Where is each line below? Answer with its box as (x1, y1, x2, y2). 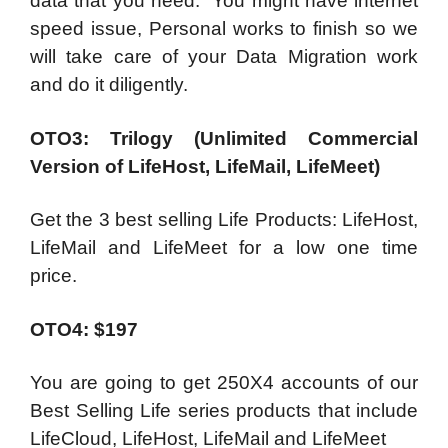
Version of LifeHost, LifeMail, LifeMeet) (30, 155, 380, 177)
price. (30, 265, 77, 287)
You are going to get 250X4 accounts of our (30, 372, 418, 394)
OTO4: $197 (30, 318, 138, 340)
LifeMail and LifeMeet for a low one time (30, 237, 418, 259)
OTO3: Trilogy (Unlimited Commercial (30, 127, 418, 149)
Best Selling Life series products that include (30, 400, 418, 422)
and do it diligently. (30, 74, 193, 96)
